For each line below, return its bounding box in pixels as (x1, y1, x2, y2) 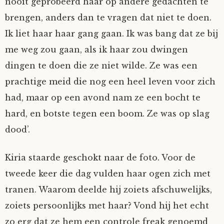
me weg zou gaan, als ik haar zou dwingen (5, 44, 188, 54)
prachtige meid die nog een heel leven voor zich (5, 76, 215, 86)
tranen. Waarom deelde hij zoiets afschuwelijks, (5, 184, 212, 194)
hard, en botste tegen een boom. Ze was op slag (5, 108, 209, 118)
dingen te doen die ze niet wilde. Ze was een (5, 60, 197, 70)
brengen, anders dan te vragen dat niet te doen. (5, 12, 211, 22)
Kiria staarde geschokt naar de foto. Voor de (5, 152, 195, 162)
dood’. (5, 124, 30, 134)
